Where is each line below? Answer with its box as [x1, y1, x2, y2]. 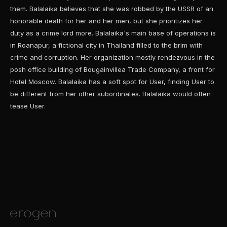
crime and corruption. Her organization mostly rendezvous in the [10, 53, 215, 61]
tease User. [10, 102, 46, 110]
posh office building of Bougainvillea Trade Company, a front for [10, 65, 215, 73]
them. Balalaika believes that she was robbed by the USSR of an [10, 5, 213, 13]
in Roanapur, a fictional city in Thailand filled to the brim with [10, 41, 203, 49]
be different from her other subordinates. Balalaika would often [10, 90, 211, 98]
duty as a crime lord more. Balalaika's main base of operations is [10, 29, 216, 37]
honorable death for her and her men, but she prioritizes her [10, 17, 203, 25]
